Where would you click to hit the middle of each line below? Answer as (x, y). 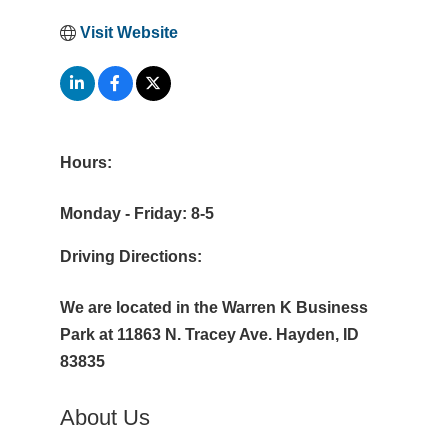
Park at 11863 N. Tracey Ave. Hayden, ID (209, 334)
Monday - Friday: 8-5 (136, 213)
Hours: (85, 162)
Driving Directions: (130, 256)
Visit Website (128, 32)
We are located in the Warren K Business (213, 307)
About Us (104, 417)
